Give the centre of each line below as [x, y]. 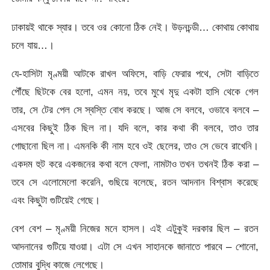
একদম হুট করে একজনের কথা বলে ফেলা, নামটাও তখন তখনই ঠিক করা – [135, 164]
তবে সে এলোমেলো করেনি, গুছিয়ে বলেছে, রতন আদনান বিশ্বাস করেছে [135, 182]
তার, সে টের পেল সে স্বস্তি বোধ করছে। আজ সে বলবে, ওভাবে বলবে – [135, 110]
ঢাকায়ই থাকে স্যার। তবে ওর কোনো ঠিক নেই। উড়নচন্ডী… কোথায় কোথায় [135, 27]
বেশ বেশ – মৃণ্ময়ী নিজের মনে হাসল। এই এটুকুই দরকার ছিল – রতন [135, 229]
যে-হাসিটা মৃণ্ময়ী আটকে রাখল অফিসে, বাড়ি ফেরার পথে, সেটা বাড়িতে [135, 74]
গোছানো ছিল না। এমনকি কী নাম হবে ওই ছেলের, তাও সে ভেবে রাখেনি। [135, 146]
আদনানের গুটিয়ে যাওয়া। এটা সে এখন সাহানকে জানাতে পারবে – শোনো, [135, 247]
